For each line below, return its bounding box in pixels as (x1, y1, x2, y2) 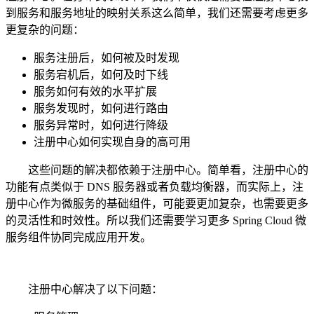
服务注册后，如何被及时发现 (34, 51, 179, 64)
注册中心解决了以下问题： (6, 282, 163, 295)
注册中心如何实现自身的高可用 (34, 135, 191, 148)
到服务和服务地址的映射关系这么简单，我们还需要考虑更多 (6, 6, 308, 19)
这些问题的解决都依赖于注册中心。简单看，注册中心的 (6, 163, 308, 176)
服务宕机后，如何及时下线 (34, 68, 168, 81)
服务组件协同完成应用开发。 (6, 231, 151, 243)
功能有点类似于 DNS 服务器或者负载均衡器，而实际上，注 (6, 180, 303, 193)
